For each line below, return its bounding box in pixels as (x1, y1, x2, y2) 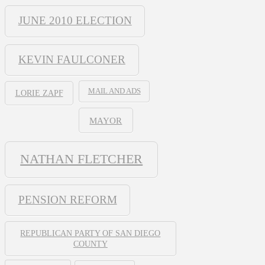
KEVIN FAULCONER (18, 53, 125, 66)
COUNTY (73, 238, 108, 248)
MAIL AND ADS (88, 87, 141, 96)
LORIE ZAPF (15, 88, 63, 98)
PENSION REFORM (18, 193, 117, 206)
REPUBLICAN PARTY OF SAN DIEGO (20, 228, 161, 238)
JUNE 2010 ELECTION (18, 14, 132, 27)
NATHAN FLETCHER (20, 151, 143, 166)
